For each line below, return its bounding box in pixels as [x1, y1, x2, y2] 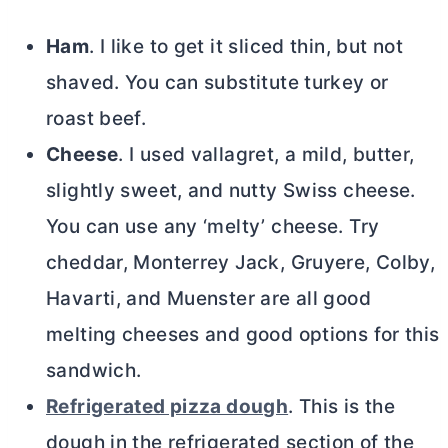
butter [352, 143, 410, 167]
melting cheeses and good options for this [46, 323, 440, 347]
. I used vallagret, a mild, [118, 143, 353, 167]
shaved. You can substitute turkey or [46, 71, 389, 95]
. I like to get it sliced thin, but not [89, 35, 403, 59]
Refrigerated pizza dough [46, 395, 289, 419]
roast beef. [46, 107, 147, 131]
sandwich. [46, 359, 142, 383]
